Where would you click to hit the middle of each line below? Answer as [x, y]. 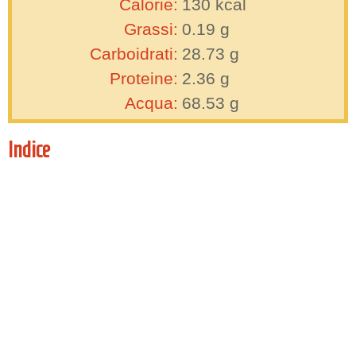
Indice [29, 150]
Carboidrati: [134, 54]
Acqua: [151, 103]
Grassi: [151, 29]
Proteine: [144, 79]
